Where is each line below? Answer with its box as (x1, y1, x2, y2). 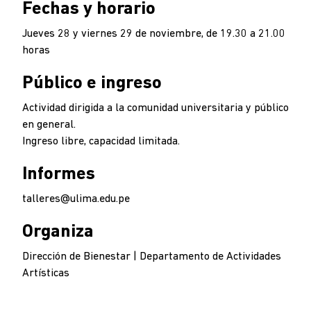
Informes (22, 165, 95, 184)
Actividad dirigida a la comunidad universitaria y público (22, 103, 289, 114)
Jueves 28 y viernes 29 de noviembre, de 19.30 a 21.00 (22, 28, 285, 40)
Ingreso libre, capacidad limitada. (22, 136, 180, 147)
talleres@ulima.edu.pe (22, 194, 133, 205)
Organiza (22, 223, 94, 242)
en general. (22, 119, 76, 131)
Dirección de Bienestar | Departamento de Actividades (22, 251, 281, 262)
